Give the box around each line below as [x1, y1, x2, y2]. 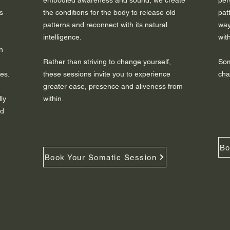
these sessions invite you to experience [43, 70, 170, 79]
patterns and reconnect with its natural [43, 21, 167, 29]
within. [43, 94, 64, 103]
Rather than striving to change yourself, [43, 57, 171, 66]
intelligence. [43, 33, 82, 42]
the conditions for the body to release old [43, 8, 176, 17]
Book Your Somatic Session [44, 152, 157, 162]
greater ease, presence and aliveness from [43, 82, 183, 91]
